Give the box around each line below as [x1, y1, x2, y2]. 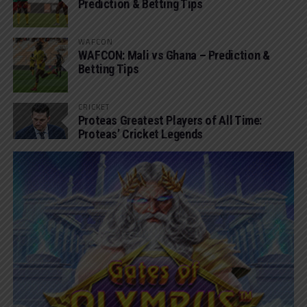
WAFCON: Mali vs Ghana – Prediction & [77, 47, 270, 62]
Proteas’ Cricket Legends [77, 126, 203, 141]
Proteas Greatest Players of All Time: [77, 112, 262, 127]
